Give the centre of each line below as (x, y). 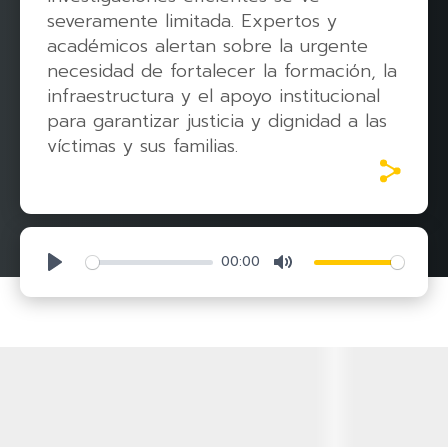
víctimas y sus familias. (142, 146)
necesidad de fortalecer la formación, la (222, 71)
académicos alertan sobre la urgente (207, 46)
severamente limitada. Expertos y (192, 21)
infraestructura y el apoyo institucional (213, 96)
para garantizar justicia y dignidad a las (217, 121)
